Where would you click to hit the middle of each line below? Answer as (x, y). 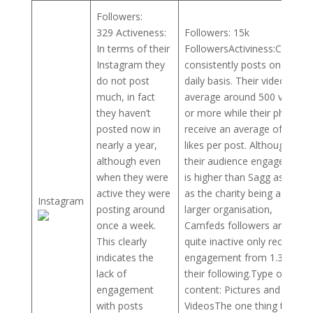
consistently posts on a (237, 64)
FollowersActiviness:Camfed (248, 48)
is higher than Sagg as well (244, 177)
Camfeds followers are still (245, 225)
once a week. (126, 225)
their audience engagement (246, 161)
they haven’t (124, 112)
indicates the (125, 257)
